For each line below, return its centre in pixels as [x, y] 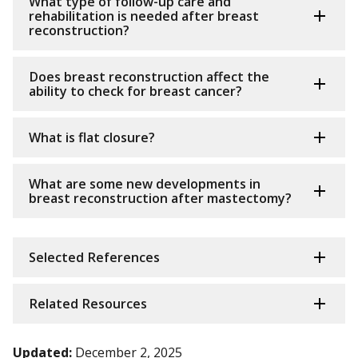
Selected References [94, 258]
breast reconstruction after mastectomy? [160, 199]
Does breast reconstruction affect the [149, 77]
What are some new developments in [145, 184]
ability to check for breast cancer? [135, 91]
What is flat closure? [92, 138]
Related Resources [88, 304]
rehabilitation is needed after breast [144, 16]
